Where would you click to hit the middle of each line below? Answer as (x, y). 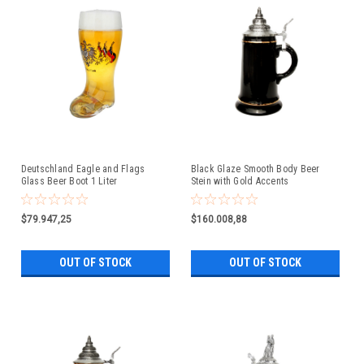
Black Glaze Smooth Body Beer (255, 169)
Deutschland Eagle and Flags (83, 169)
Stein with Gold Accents (240, 181)
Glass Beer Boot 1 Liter (69, 181)
